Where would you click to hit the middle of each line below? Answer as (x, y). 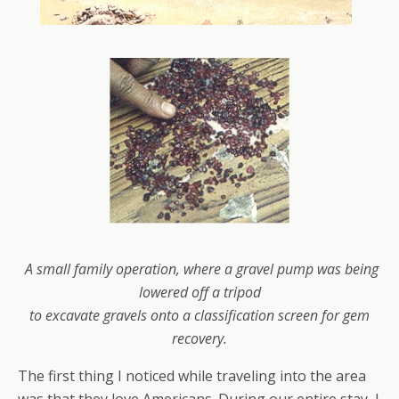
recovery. (199, 339)
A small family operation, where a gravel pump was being (201, 269)
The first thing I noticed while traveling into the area (192, 376)
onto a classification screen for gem (260, 316)
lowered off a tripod (199, 293)
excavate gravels (98, 316)
